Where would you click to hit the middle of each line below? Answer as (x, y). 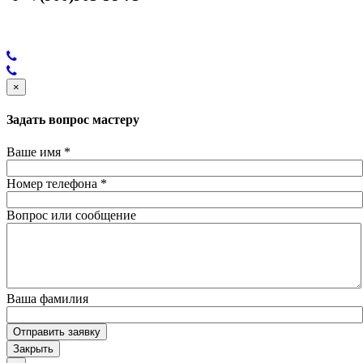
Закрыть (33, 348)
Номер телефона (53, 183)
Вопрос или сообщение (71, 215)
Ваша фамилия (47, 298)
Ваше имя (35, 152)
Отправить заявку (57, 331)
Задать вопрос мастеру (73, 120)
